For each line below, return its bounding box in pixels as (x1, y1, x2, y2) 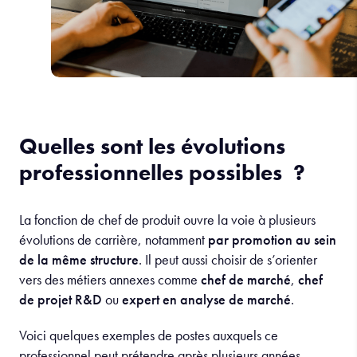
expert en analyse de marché (122, 289, 291, 308)
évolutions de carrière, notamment (19, 229, 208, 249)
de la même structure (19, 249, 139, 269)
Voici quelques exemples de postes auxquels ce (19, 325, 278, 344)
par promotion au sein (208, 229, 336, 249)
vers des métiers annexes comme (19, 269, 201, 288)
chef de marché (201, 269, 291, 288)
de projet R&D (19, 289, 102, 308)
